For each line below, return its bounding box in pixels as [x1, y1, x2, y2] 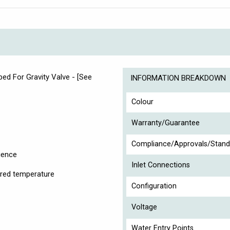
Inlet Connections [131, 161, 190, 170]
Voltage [131, 203, 157, 212]
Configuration [131, 182, 177, 191]
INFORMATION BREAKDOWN [130, 73, 226, 83]
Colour [131, 98, 154, 107]
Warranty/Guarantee [131, 119, 200, 128]
